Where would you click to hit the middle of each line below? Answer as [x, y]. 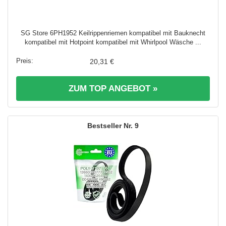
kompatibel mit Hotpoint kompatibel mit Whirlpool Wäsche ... [113, 42]
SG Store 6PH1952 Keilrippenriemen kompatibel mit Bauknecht [113, 33]
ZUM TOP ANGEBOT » [113, 88]
